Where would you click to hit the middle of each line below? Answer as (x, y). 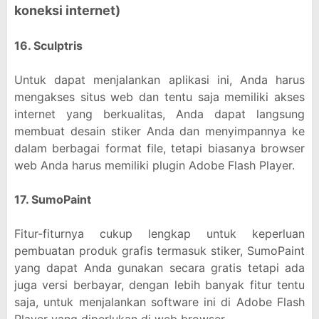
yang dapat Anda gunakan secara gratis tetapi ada (159, 268)
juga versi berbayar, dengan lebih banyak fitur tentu (159, 285)
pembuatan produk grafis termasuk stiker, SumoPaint (159, 251)
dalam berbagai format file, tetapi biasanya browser (159, 148)
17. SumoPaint (53, 199)
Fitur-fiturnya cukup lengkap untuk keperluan (159, 234)
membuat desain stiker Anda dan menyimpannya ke (159, 131)
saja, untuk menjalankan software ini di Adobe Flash (159, 302)
